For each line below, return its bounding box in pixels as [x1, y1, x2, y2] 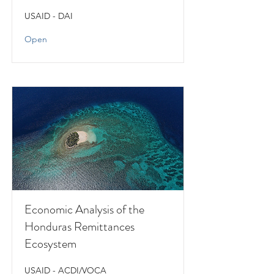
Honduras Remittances [24, 218, 135, 235]
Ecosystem [24, 235, 76, 253]
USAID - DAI [24, 10, 73, 21]
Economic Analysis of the [24, 201, 144, 218]
